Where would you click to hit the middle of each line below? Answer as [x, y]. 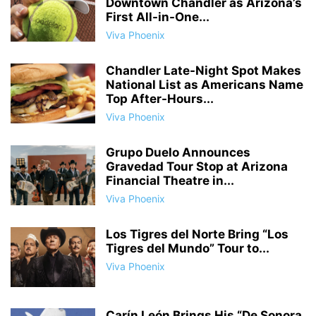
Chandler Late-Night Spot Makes [203, 71]
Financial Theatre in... [170, 181]
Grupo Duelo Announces [178, 152]
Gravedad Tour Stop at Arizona [197, 166]
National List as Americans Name [205, 85]
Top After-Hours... [160, 99]
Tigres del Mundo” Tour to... [188, 248]
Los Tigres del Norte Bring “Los [197, 234]
